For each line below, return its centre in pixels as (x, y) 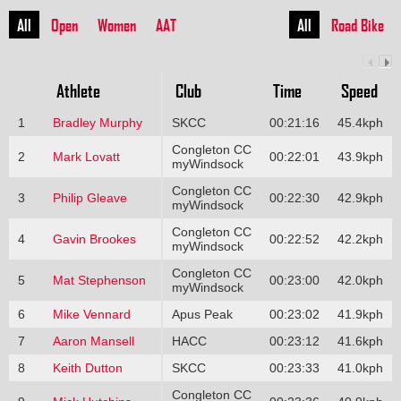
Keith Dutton (87, 367)
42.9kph (360, 197)
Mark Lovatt (86, 156)
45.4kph (360, 122)
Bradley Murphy (97, 122)
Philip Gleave (90, 197)
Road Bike (358, 25)
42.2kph (360, 239)
